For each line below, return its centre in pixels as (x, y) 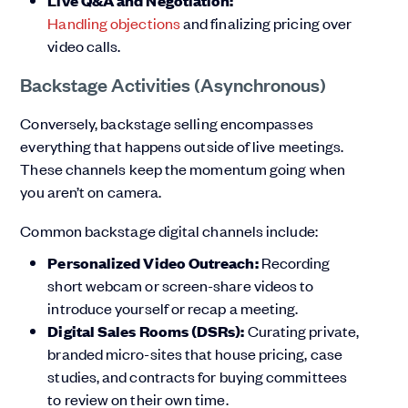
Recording (296, 263)
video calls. (84, 46)
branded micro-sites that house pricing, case (195, 354)
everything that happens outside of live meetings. (182, 146)
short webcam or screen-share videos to (181, 286)
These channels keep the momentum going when (183, 169)
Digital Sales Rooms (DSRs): (148, 331)
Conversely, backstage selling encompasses (167, 123)
